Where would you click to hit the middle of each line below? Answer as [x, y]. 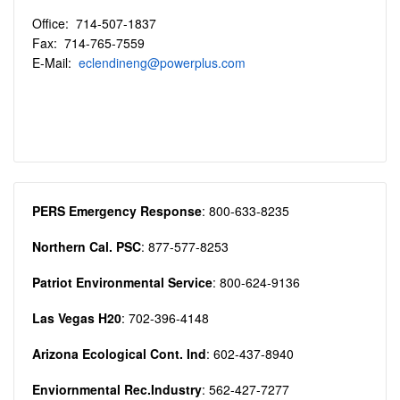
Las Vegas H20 [77, 318]
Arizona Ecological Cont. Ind [119, 354]
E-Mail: [55, 62]
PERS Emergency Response [117, 211]
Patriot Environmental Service [122, 282]
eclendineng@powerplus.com [162, 62]
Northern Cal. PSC [87, 246]
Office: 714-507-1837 [94, 23]
